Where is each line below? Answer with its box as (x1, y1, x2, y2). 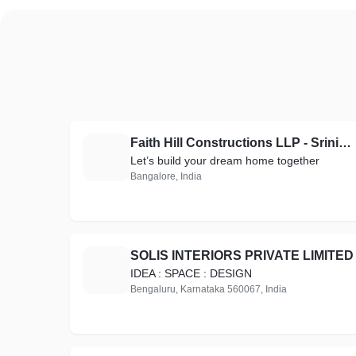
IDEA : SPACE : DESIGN (130, 267, 252, 280)
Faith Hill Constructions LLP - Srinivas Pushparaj (339, 136, 351, 149)
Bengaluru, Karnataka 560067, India (130, 284, 287, 295)
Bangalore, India (130, 171, 202, 182)
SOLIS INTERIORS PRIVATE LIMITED (130, 249, 354, 262)
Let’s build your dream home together (130, 154, 319, 167)
